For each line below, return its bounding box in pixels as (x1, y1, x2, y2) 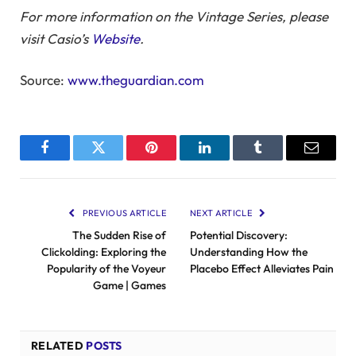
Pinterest (150, 152, 200, 167)
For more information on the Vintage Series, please (20, 8, 328, 25)
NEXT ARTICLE (190, 207, 254, 219)
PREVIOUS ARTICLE (80, 207, 166, 219)
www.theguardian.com (68, 71, 204, 88)
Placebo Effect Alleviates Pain (190, 261, 334, 276)
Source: (20, 71, 68, 88)
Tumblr (257, 152, 299, 167)
